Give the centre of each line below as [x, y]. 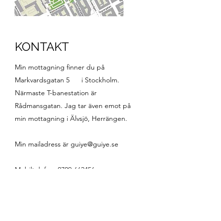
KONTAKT [42, 47]
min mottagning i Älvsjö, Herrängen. [71, 118]
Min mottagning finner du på [60, 67]
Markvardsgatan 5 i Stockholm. [67, 80]
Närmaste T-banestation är [56, 93]
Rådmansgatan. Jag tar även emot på [73, 106]
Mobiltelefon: [36, 170]
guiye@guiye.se [94, 144]
